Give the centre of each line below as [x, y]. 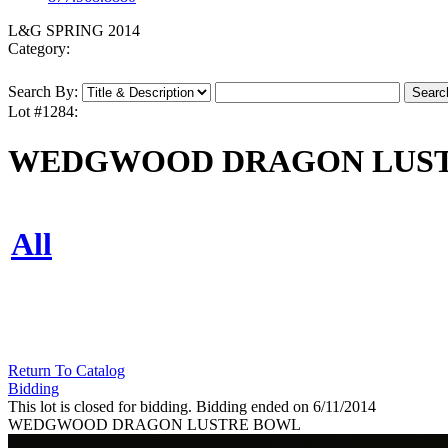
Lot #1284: [43, 112]
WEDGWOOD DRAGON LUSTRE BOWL [154, 425]
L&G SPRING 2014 [74, 31]
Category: [39, 49]
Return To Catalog [66, 371]
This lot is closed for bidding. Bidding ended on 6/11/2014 [192, 407]
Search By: [43, 92]
